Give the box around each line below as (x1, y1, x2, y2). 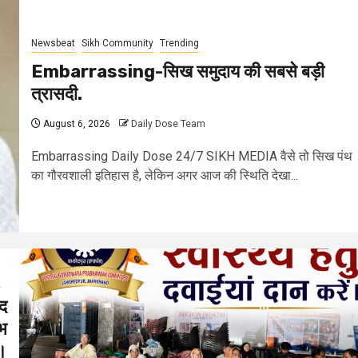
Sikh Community (82, 37, 153, 49)
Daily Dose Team (131, 117, 205, 129)
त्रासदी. (31, 82, 82, 105)
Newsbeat (31, 37, 75, 49)
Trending (160, 37, 199, 49)
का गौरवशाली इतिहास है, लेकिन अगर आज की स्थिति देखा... (31, 167, 298, 183)
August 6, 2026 (41, 117, 110, 129)
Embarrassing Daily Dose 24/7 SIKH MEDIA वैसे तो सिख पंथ (31, 148, 352, 164)
